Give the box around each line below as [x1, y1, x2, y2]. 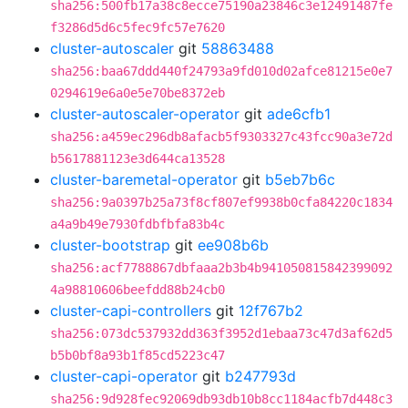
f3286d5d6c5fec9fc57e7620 [50, 20, 225, 35]
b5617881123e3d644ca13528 [50, 151, 225, 166]
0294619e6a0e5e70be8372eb [50, 86, 225, 100]
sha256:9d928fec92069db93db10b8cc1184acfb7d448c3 [50, 392, 393, 406]
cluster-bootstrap [50, 236, 170, 254]
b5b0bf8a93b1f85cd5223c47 [50, 348, 225, 362]
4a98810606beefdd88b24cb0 [50, 282, 225, 297]
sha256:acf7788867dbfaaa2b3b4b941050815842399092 [50, 260, 393, 275]
